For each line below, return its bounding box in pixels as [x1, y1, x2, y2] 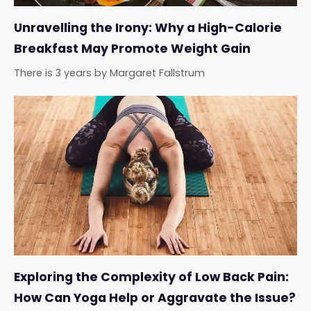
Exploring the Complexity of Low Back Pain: [14, 268, 289, 285]
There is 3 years [14, 66, 92, 81]
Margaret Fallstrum [110, 66, 205, 81]
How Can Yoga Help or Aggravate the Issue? [14, 289, 296, 306]
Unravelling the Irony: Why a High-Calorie [14, 19, 282, 37]
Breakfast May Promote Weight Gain [14, 40, 251, 58]
